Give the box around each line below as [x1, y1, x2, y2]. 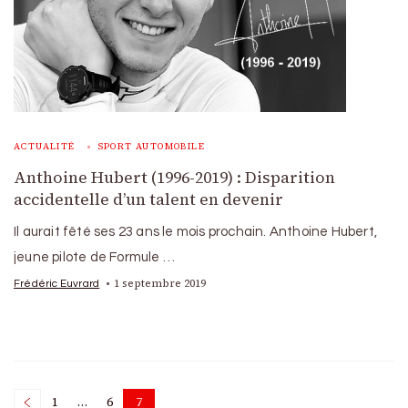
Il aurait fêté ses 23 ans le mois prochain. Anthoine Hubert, [14, 224, 378, 239]
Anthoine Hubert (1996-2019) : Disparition [14, 166, 335, 189]
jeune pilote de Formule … [14, 250, 175, 264]
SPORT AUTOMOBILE [97, 139, 206, 152]
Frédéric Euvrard [14, 277, 100, 289]
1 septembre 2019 [114, 275, 207, 291]
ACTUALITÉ [14, 139, 76, 152]
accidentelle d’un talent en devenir [14, 188, 283, 210]
